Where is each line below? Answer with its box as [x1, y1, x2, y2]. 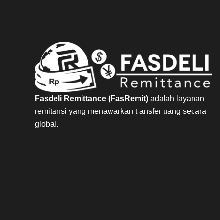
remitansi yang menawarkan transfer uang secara [35, 107, 206, 116]
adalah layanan [150, 94, 204, 103]
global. [35, 120, 58, 129]
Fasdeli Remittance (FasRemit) [35, 94, 150, 103]
